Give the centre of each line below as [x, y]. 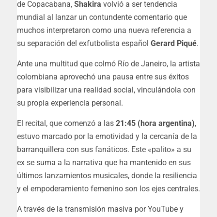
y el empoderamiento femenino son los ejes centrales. [108, 188]
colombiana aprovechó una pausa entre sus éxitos [103, 77]
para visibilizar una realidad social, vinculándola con [106, 90]
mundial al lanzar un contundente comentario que [102, 17]
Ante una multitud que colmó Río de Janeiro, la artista [108, 63]
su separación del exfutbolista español [84, 43]
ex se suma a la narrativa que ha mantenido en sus [104, 162]
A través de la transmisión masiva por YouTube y [100, 209]
